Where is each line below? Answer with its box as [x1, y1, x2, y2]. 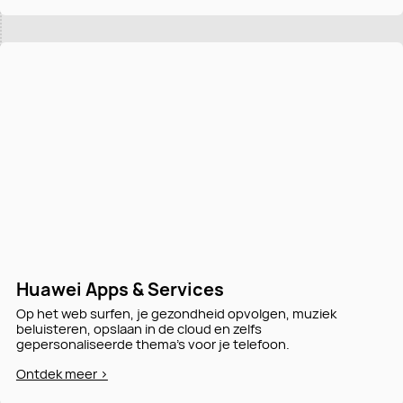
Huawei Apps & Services [15, 278, 224, 302]
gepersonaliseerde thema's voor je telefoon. [15, 335, 290, 354]
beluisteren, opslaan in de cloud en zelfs [15, 319, 262, 338]
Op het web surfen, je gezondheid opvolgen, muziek [15, 304, 336, 323]
